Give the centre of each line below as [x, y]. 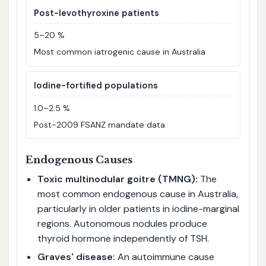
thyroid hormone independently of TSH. [123, 239]
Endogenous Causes [79, 160]
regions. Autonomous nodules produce [122, 224]
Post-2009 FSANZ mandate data [100, 124]
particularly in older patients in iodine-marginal [138, 209]
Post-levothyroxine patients [97, 13]
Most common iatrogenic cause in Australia [120, 52]
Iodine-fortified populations [96, 86]
